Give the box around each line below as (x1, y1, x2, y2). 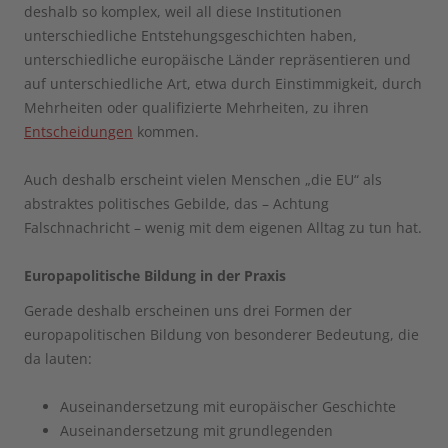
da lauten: (24, 348, 92, 368)
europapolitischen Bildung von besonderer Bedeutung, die (24, 324, 419, 344)
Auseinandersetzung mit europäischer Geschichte (60, 396, 396, 416)
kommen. (133, 122, 199, 142)
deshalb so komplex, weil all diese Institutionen (24, 2, 342, 22)
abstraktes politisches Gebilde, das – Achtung (24, 194, 329, 214)
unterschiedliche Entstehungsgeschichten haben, (24, 26, 357, 46)
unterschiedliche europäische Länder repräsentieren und (24, 50, 411, 70)
